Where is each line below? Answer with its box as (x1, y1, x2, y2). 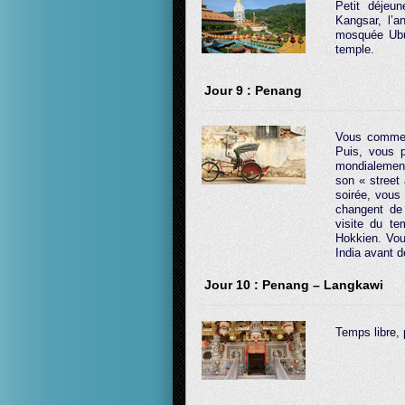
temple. (335, 42, 374, 56)
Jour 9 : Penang (204, 82, 302, 98)
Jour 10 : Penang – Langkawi (204, 278, 383, 292)
